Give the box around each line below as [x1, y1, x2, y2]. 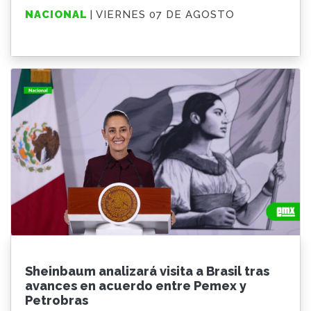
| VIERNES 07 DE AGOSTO [90, 8, 235, 22]
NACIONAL [25, 8, 90, 22]
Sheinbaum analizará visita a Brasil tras [25, 263, 269, 278]
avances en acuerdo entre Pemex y [25, 278, 246, 293]
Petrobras [25, 292, 88, 308]
